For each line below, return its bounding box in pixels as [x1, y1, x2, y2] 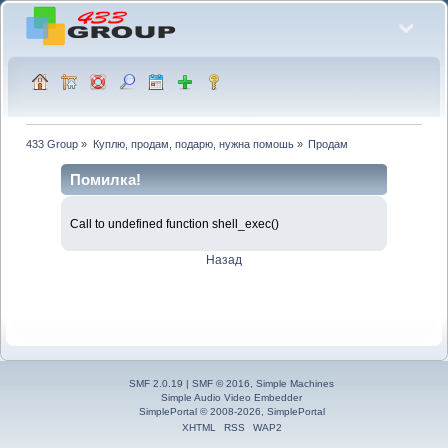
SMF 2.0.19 [129, 378, 183, 390]
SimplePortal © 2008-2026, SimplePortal [138, 406, 325, 418]
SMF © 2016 [192, 378, 250, 390]
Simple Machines [256, 378, 334, 390]
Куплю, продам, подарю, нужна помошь [92, 137, 294, 150]
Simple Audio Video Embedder [161, 392, 302, 404]
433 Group [26, 137, 79, 150]
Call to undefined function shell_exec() [69, 216, 279, 231]
